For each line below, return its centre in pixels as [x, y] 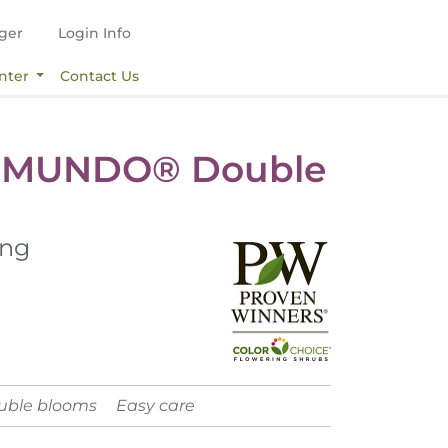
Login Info [94, 33]
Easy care [155, 406]
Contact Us [100, 75]
